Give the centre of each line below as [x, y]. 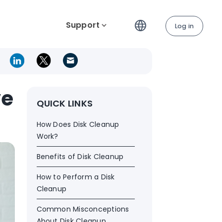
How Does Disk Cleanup [78, 124]
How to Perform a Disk [76, 177]
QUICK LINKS [65, 103]
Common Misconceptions [83, 209]
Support [83, 25]
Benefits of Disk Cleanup [80, 157]
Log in [184, 26]
